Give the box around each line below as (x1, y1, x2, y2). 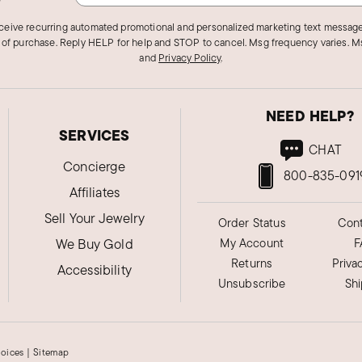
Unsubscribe (217, 274, 286, 292)
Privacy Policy (158, 49, 221, 65)
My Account (220, 234, 284, 251)
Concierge (63, 156, 126, 176)
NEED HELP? (266, 104, 354, 127)
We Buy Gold (55, 234, 133, 254)
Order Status (217, 213, 286, 231)
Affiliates (69, 182, 120, 202)
